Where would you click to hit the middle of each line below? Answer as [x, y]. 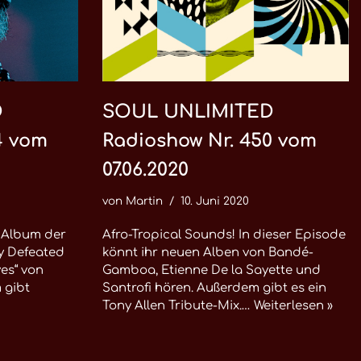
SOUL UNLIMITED [188, 112]
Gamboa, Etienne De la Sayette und [212, 270]
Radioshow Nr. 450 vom [210, 141]
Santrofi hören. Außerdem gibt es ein [214, 288]
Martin [144, 201]
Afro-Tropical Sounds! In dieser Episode [224, 235]
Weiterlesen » [293, 306]
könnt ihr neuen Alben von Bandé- [208, 253]
